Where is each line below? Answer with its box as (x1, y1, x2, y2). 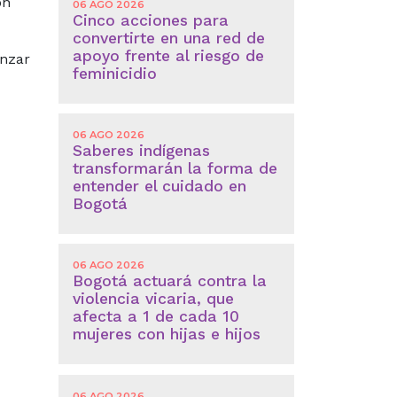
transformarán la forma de (72, 160, 277, 178)
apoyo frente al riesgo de (72, 46, 264, 65)
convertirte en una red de (72, 28, 265, 47)
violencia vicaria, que (72, 290, 234, 308)
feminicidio (72, 64, 157, 82)
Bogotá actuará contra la (72, 272, 267, 291)
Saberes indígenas (72, 142, 210, 160)
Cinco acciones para (72, 11, 229, 29)
